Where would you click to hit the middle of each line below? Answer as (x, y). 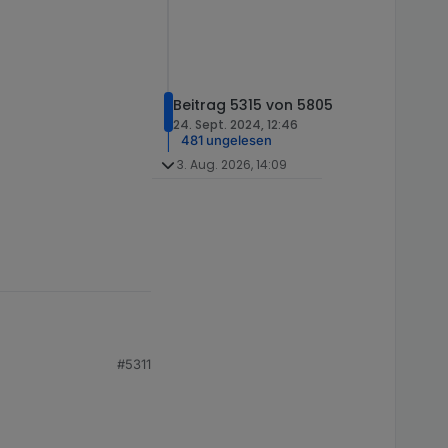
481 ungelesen (226, 139)
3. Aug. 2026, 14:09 (231, 164)
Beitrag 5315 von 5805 (253, 104)
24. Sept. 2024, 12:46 (235, 124)
